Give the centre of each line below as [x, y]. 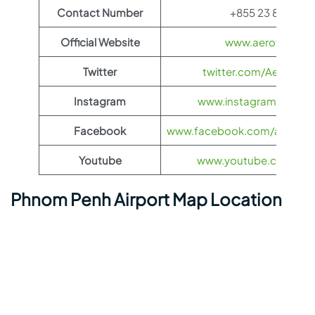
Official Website [100, 42]
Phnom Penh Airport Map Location [146, 199]
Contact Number [100, 12]
